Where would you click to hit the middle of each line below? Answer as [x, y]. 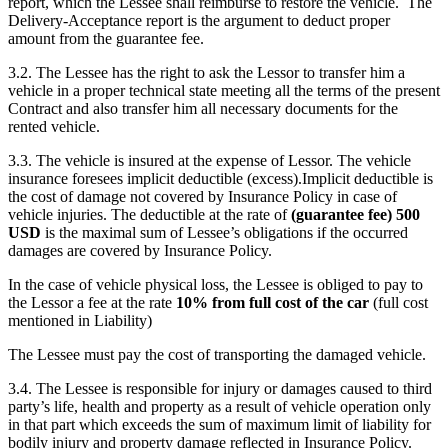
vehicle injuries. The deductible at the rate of [149, 214]
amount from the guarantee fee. [108, 38]
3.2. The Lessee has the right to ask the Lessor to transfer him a [206, 72]
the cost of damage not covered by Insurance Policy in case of [202, 196]
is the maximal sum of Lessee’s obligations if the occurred [224, 232]
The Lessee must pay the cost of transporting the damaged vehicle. [217, 354]
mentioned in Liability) [80, 320]
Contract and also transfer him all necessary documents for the [203, 108]
